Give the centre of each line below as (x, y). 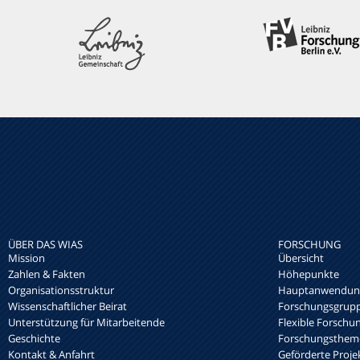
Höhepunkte (309, 274)
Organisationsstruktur (61, 290)
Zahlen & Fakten (47, 274)
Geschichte (34, 339)
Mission (27, 258)
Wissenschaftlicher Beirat (67, 307)
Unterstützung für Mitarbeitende (86, 323)
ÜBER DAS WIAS (45, 245)
